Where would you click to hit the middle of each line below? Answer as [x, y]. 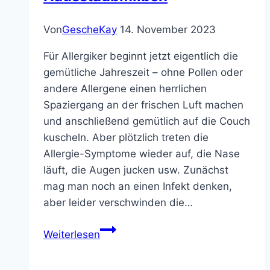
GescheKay [89, 29]
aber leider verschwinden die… [118, 202]
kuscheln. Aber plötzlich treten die [126, 137]
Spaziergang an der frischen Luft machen [143, 105]
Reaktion [121, 228]
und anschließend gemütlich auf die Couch [147, 121]
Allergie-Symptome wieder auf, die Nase [142, 153]
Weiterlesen [72, 234]
